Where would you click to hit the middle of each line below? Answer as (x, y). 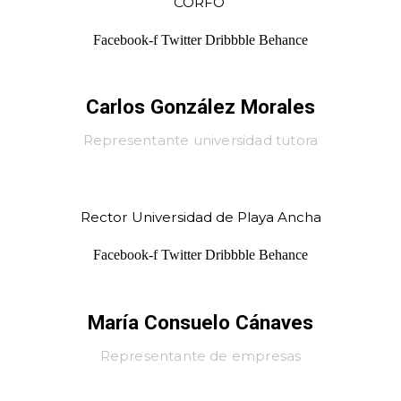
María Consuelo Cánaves (200, 322)
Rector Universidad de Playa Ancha (200, 218)
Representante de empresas (200, 355)
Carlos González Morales (200, 107)
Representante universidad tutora (200, 141)
